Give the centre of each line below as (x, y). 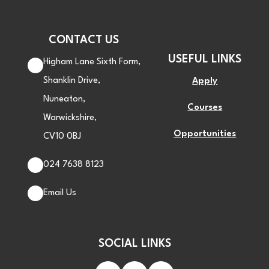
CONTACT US (84, 41)
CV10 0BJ (62, 137)
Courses (205, 108)
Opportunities (205, 134)
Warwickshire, (70, 118)
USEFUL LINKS (205, 60)
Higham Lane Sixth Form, (92, 62)
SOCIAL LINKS (134, 244)
